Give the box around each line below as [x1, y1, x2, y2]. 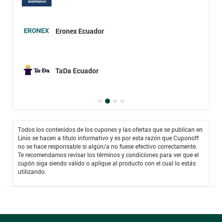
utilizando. [18, 167, 46, 175]
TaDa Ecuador [55, 65, 99, 75]
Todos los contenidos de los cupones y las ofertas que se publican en [18, 125, 203, 133]
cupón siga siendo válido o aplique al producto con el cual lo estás [18, 159, 196, 167]
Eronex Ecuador [55, 26, 104, 36]
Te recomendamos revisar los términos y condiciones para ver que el [18, 150, 199, 159]
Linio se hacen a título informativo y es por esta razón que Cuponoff [18, 133, 199, 142]
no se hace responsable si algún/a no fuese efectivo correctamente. [18, 142, 197, 150]
